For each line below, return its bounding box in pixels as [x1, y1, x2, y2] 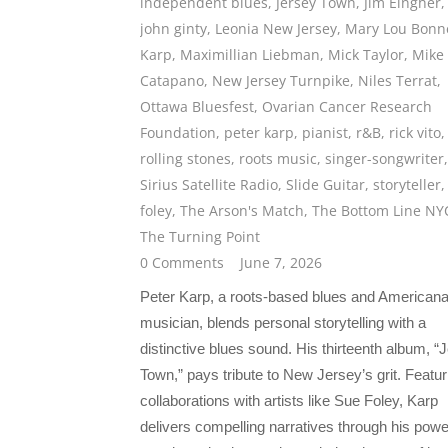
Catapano [140, 71, 204, 91]
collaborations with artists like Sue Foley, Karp [140, 392, 438, 410]
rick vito [389, 123, 441, 143]
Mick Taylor [328, 45, 404, 65]
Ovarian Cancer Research [262, 97, 432, 117]
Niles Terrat [358, 71, 437, 91]
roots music [239, 149, 317, 169]
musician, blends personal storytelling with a [140, 314, 426, 332]
